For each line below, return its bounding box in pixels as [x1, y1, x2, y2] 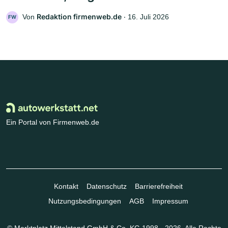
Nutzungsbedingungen [48, 197, 121, 206]
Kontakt [53, 182, 78, 191]
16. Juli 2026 [128, 13, 169, 21]
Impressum [152, 197, 188, 206]
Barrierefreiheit [134, 182, 183, 191]
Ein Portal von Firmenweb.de [6, 118, 99, 127]
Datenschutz [86, 182, 127, 191]
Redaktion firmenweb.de [37, 12, 122, 21]
